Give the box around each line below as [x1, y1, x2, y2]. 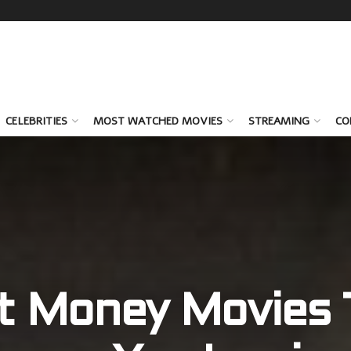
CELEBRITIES [5, 114, 67, 128]
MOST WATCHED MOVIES [93, 114, 223, 128]
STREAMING [248, 114, 309, 128]
